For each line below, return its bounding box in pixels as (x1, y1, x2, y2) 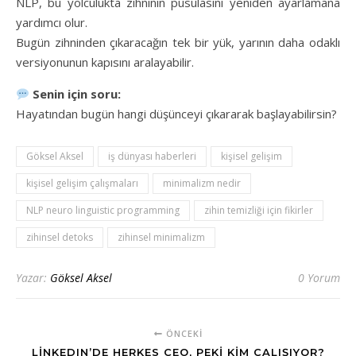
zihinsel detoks (26, 230, 93, 244)
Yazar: (16, 270, 50, 285)
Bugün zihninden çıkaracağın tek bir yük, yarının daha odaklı (16, 34, 340, 50)
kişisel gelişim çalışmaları (26, 176, 138, 190)
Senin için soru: (33, 86, 122, 102)
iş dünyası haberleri (108, 149, 196, 163)
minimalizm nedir (163, 176, 241, 190)
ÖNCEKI (162, 327, 203, 339)
